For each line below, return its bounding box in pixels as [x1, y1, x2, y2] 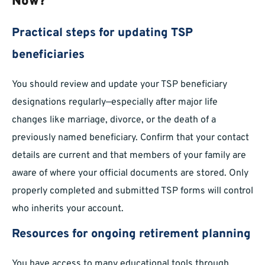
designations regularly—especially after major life [12, 96, 218, 109]
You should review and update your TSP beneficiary [12, 79, 227, 91]
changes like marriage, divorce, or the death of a [12, 114, 216, 127]
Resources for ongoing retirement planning [12, 227, 251, 243]
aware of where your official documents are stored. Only [12, 167, 248, 180]
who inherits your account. [12, 203, 124, 215]
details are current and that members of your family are [12, 150, 246, 162]
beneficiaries [12, 47, 85, 63]
